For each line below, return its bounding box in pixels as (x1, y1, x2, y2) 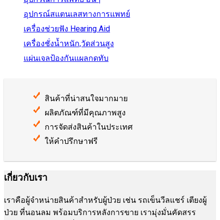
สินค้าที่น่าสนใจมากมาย (45, 94, 128, 104)
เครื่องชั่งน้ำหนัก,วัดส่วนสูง (24, 39, 114, 49)
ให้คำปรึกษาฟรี (45, 137, 98, 146)
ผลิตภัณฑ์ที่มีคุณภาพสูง (45, 108, 126, 118)
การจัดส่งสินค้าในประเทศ (45, 122, 133, 132)
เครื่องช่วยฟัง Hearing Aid (24, 24, 110, 34)
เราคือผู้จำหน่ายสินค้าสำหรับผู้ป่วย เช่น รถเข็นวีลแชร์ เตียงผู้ (4, 195, 207, 205)
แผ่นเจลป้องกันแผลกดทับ (24, 54, 109, 63)
